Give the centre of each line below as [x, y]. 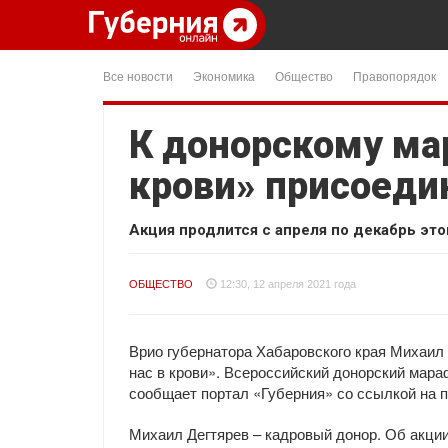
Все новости [138, 75]
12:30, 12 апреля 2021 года [288, 284]
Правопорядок [394, 75]
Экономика [224, 75]
